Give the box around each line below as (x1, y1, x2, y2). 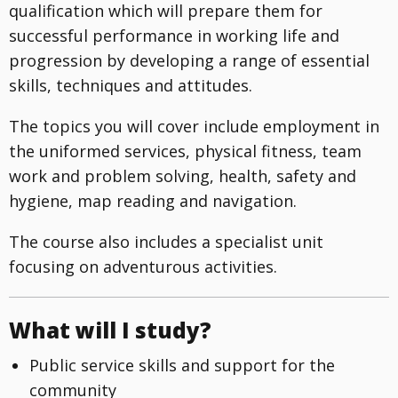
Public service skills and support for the (28, 354, 335, 376)
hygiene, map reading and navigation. (9, 189, 297, 211)
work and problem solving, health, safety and (9, 164, 356, 187)
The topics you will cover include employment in (9, 115, 379, 137)
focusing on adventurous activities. (9, 255, 277, 277)
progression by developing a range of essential (9, 49, 370, 71)
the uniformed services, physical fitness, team (9, 139, 362, 162)
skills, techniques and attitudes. (9, 74, 252, 96)
